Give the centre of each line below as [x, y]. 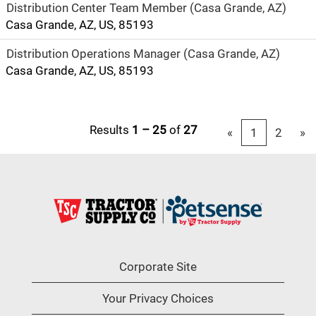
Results [111, 130]
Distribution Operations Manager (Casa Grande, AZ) [143, 54]
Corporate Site [158, 267]
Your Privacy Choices [158, 298]
